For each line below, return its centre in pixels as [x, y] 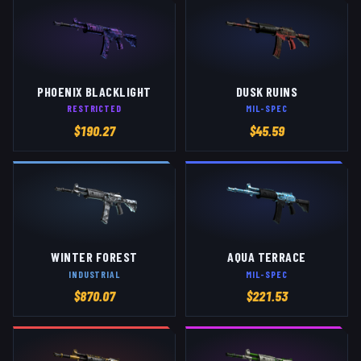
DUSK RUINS [267, 92]
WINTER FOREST [94, 257]
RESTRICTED [94, 108]
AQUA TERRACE [267, 257]
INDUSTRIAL [94, 274]
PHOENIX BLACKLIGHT [94, 92]
